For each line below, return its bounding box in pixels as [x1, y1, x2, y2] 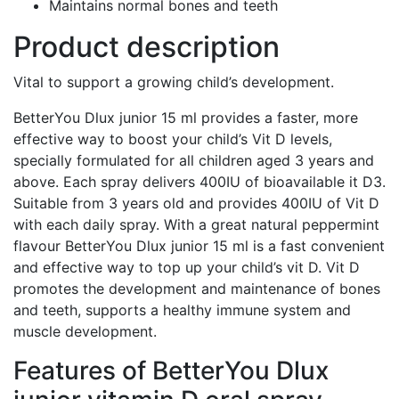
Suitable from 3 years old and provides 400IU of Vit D [13, 194, 379, 213]
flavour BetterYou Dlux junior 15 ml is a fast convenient [13, 237, 385, 256]
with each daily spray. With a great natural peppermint [13, 216, 379, 234]
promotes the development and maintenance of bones [13, 280, 380, 298]
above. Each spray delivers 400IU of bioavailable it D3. [13, 173, 386, 191]
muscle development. [13, 322, 157, 341]
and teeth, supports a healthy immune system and [13, 301, 351, 320]
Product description [13, 29, 280, 65]
